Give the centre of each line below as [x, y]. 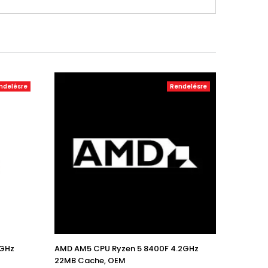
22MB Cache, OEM [90, 261]
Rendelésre [188, 86]
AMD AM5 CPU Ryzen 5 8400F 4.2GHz [127, 249]
